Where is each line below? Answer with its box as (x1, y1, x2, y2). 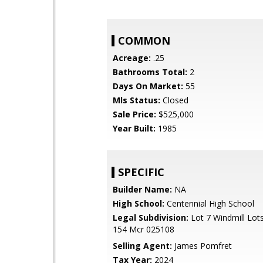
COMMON (118, 33, 170, 48)
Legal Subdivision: (113, 212, 188, 223)
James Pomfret (172, 240, 232, 251)
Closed (160, 95, 188, 106)
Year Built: (113, 123, 156, 134)
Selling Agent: (113, 240, 172, 251)
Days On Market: (113, 80, 183, 92)
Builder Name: (113, 184, 172, 195)
